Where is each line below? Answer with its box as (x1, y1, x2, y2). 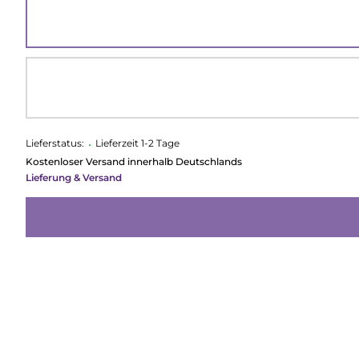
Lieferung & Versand (25, 171, 122, 184)
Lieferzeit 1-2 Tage (95, 137, 179, 149)
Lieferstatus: (25, 137, 84, 149)
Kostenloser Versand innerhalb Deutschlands (25, 155, 242, 167)
